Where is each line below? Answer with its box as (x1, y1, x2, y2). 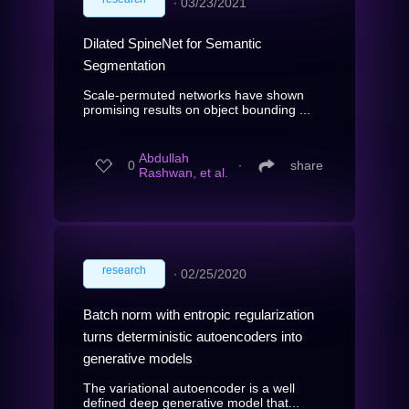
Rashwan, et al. (139, 165, 228, 181)
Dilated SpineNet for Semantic (83, 35, 262, 51)
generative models (83, 350, 193, 366)
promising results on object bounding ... (83, 101, 310, 117)
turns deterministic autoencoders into (83, 328, 302, 344)
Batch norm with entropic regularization (83, 306, 314, 322)
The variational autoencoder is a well (83, 380, 295, 395)
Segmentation (83, 57, 165, 73)
